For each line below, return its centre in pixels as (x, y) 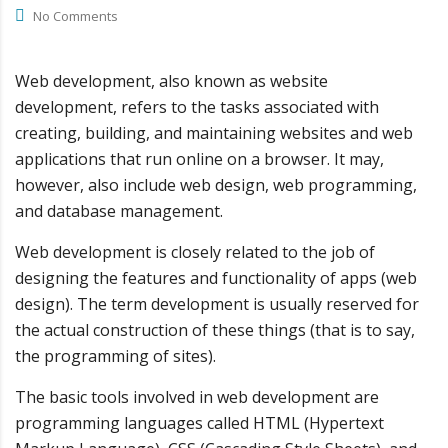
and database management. (119, 211)
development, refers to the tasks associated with (197, 107)
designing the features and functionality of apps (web (216, 278)
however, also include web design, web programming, (216, 185)
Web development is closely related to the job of (195, 252)
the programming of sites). (115, 356)
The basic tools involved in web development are (197, 397)
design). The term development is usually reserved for (217, 304)
